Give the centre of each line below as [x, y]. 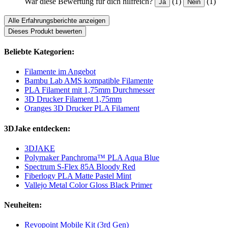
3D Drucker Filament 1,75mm [73, 99]
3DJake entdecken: [37, 128]
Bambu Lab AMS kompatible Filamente [89, 81]
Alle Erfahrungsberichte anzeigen [57, 20]
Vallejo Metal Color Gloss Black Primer [88, 185]
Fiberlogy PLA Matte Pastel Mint [78, 176]
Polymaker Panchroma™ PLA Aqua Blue [92, 157]
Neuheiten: [23, 205]
